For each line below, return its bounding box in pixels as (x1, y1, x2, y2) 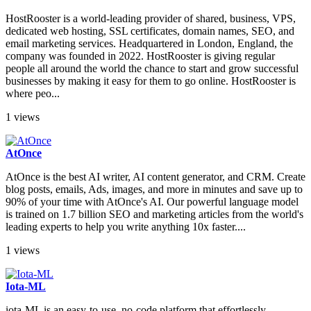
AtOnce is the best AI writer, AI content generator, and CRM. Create (6, 171, 305, 183)
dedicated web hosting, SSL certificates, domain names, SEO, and (6, 25, 294, 37)
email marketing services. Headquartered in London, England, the (6, 37, 293, 50)
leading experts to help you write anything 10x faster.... (6, 221, 246, 233)
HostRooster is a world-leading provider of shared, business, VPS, (6, 12, 296, 25)
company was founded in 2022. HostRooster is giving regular (6, 50, 275, 62)
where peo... (6, 87, 60, 100)
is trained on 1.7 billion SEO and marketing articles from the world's (6, 208, 303, 221)
